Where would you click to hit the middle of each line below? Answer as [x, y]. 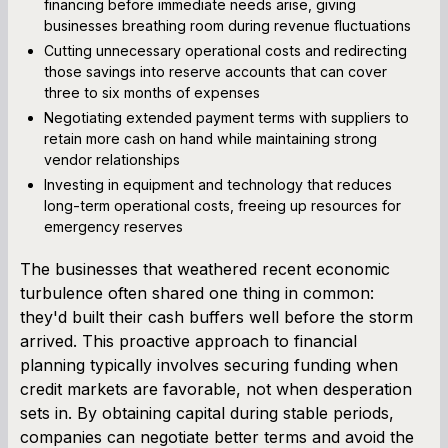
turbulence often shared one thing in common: [197, 292]
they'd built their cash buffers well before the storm [216, 316]
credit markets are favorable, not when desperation [216, 388]
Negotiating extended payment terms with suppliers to [226, 117]
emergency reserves [113, 226]
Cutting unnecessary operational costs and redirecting [225, 50]
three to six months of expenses [152, 92]
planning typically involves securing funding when [209, 364]
